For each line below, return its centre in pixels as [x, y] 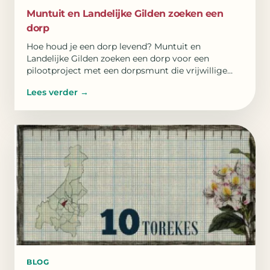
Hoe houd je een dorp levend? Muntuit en [114, 47]
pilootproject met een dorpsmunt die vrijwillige [127, 71]
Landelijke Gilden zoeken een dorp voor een [118, 59]
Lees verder [52, 93]
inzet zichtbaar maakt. [73, 83]
